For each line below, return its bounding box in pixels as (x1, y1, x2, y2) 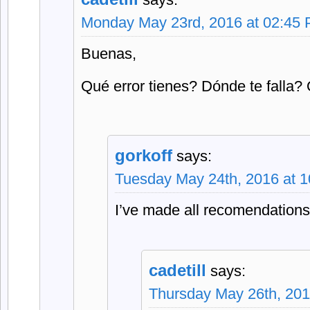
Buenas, (81, 45, 136, 62)
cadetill (149, 261, 206, 280)
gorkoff (115, 146, 172, 165)
